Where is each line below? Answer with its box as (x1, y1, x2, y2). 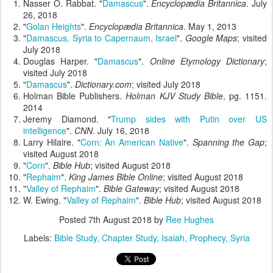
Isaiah (161, 231, 185, 244)
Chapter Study (101, 231, 157, 244)
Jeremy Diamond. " (23, 112, 112, 125)
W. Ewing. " (23, 193, 66, 206)
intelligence (23, 124, 66, 136)
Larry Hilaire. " (23, 135, 80, 148)
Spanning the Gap (192, 135, 264, 148)
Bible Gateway (104, 182, 159, 194)
